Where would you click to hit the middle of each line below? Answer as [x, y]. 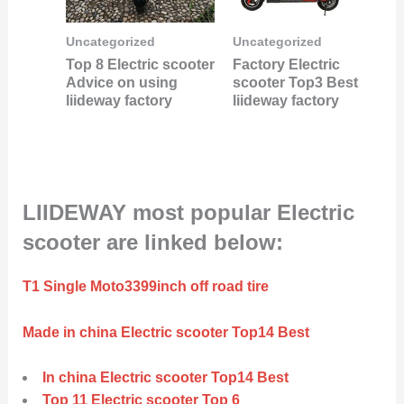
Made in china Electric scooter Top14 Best [165, 332]
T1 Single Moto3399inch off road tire [145, 287]
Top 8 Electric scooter [140, 64]
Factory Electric [286, 64]
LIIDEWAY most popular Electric [188, 213]
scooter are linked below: [152, 243]
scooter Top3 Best [295, 82]
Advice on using [121, 82]
